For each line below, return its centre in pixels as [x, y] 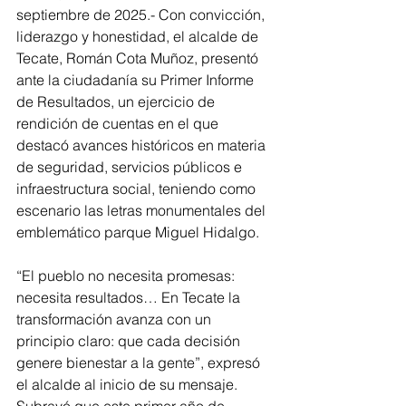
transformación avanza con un [116, 319]
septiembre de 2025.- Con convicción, [142, 15]
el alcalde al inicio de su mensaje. [129, 385]
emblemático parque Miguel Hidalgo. [138, 232]
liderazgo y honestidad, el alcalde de [139, 37]
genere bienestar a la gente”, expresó [140, 363]
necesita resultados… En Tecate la [130, 298]
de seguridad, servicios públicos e [131, 167]
